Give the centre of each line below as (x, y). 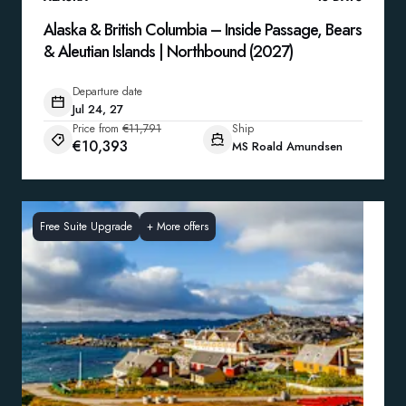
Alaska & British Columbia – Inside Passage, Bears (203, 30)
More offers (183, 227)
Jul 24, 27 (98, 109)
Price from (96, 129)
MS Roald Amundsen (287, 146)
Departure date (107, 92)
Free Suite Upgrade (86, 227)
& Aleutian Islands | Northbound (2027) (168, 52)
